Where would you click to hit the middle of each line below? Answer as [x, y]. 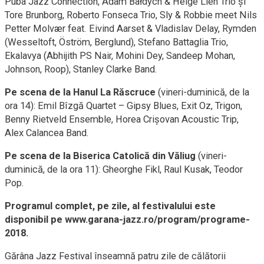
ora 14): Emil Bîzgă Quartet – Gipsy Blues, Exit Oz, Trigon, [123, 106]
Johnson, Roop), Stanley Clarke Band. [81, 70]
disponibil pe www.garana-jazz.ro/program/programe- [127, 220]
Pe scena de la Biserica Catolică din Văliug [100, 156]
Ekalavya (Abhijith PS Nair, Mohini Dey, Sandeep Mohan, [120, 56]
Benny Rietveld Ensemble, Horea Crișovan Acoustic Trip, [122, 120]
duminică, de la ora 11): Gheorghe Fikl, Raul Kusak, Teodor [124, 170]
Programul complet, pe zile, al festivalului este [110, 206]
